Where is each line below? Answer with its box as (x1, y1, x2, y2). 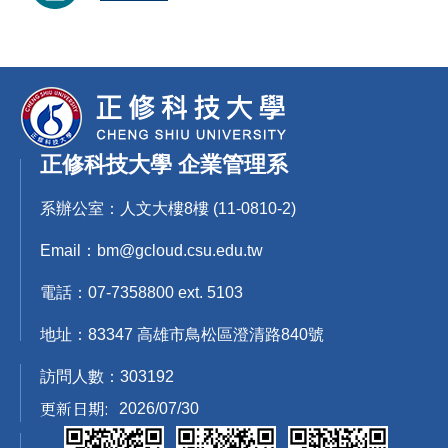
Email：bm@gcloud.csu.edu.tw (40, 241, 263, 259)
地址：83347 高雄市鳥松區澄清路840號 (40, 325, 324, 343)
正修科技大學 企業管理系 (40, 151, 288, 177)
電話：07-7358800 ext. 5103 (40, 283, 243, 301)
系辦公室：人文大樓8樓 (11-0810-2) (40, 199, 332, 217)
